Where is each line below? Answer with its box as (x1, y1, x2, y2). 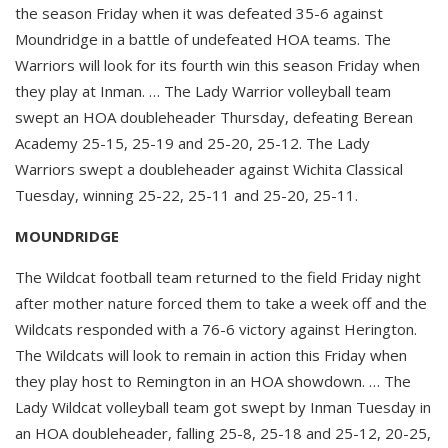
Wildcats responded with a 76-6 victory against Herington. (15, 318, 417, 339)
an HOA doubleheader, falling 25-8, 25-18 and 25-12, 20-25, (15, 422, 431, 443)
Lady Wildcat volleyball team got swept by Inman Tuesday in (15, 396, 431, 417)
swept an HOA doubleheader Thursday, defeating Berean (15, 106, 413, 127)
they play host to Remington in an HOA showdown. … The (15, 370, 411, 391)
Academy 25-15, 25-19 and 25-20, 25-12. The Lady (15, 132, 370, 153)
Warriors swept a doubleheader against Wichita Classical (15, 158, 403, 179)
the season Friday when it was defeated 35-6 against (15, 2, 383, 23)
